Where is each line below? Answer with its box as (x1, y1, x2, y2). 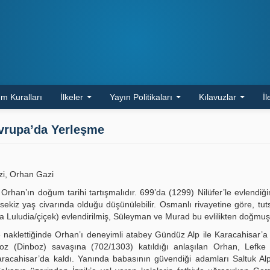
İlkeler (60, 92, 86, 102)
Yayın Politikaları (110, 92, 175, 102)
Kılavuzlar (199, 92, 239, 102)
